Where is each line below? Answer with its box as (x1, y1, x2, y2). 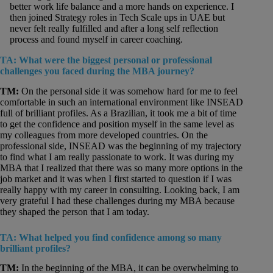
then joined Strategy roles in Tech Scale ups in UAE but (10, 12, 225, 23)
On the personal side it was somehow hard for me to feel (21, 85, 238, 96)
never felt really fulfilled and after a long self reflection (10, 23, 218, 34)
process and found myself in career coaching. (10, 34, 183, 44)
